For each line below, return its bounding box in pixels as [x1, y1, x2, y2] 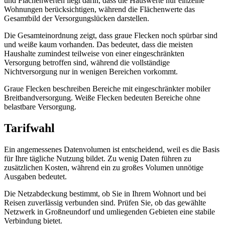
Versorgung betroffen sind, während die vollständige [4, 58, 170, 67]
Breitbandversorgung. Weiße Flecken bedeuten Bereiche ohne [4, 93, 200, 102]
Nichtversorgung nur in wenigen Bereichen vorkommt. [4, 67, 178, 76]
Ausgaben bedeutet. [4, 172, 67, 181]
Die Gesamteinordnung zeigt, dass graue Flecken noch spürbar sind [4, 31, 217, 40]
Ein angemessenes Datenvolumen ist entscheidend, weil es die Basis [4, 145, 219, 154]
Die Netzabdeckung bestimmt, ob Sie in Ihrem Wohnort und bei [4, 189, 206, 198]
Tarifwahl [4, 122, 55, 135]
